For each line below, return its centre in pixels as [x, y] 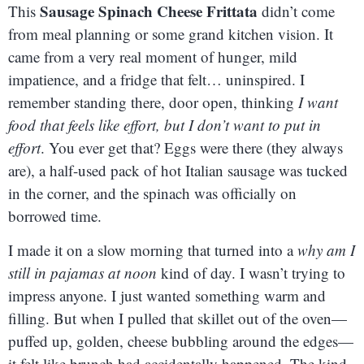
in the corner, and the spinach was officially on [152, 193]
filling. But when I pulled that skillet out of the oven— [178, 318]
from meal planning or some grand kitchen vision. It [171, 33]
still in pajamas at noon [82, 273]
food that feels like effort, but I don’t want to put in [165, 124]
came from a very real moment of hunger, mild [153, 56]
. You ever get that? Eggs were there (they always [192, 147]
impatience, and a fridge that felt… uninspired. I [156, 79]
